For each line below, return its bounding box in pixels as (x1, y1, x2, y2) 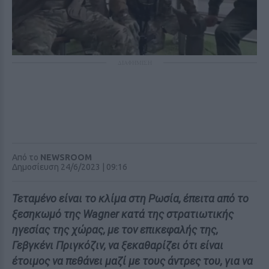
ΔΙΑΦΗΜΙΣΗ (117, 58, 152, 67)
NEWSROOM (40, 153, 92, 162)
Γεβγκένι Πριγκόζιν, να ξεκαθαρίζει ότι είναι (12, 239, 223, 252)
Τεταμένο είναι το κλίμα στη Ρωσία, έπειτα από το (12, 192, 249, 205)
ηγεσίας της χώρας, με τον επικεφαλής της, (12, 223, 218, 236)
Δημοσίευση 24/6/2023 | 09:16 (12, 162, 127, 172)
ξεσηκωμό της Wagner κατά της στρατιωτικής (12, 208, 234, 220)
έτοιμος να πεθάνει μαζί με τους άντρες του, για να (12, 255, 253, 267)
